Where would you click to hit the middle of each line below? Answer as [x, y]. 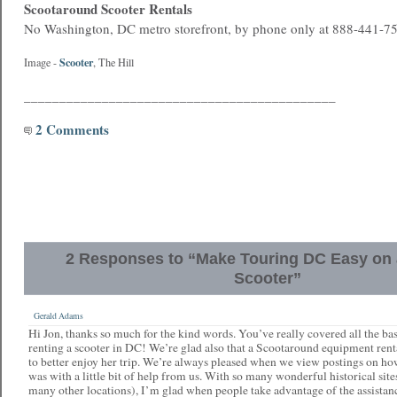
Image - [42, 62]
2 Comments [70, 129]
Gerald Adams [58, 316]
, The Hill [113, 62]
